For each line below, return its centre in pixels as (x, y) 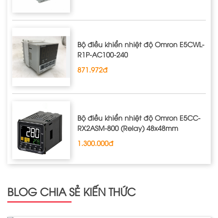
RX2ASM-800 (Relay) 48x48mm (128, 127)
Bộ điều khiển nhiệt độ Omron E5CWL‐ (141, 44)
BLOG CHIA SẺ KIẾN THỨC (72, 191)
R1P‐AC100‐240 (103, 54)
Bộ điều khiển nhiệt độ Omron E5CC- (139, 117)
